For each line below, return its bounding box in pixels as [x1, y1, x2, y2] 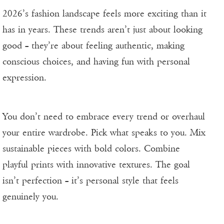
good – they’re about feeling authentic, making [2, 40, 184, 51]
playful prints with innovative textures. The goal [2, 159, 190, 170]
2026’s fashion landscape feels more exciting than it [2, 8, 206, 19]
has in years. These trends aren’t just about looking [2, 24, 202, 35]
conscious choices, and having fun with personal [2, 56, 190, 67]
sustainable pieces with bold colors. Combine [2, 143, 180, 154]
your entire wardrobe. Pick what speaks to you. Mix [2, 127, 205, 138]
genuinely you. [2, 191, 58, 202]
